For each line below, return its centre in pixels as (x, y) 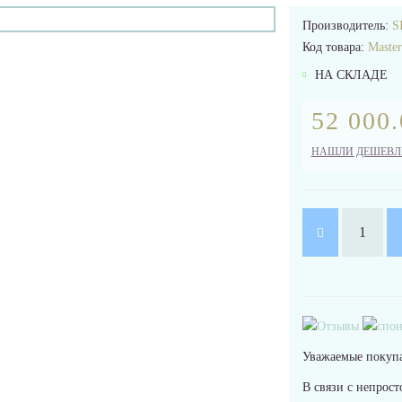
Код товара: (335, 47)
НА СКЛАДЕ (349, 75)
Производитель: (347, 26)
